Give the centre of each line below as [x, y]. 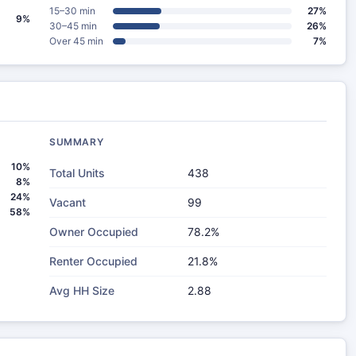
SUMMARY [77, 142]
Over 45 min [76, 41]
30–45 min [73, 26]
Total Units [77, 173]
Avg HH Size [82, 290]
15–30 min [72, 11]
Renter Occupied [93, 261]
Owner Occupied [94, 232]
